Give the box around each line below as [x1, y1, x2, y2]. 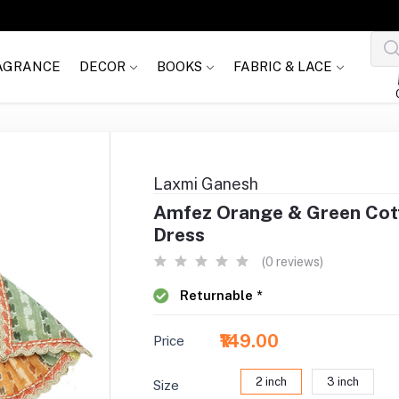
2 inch [256, 374, 288, 388]
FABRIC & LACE [232, 59, 336, 75]
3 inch [327, 374, 360, 388]
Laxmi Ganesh [152, 174, 258, 193]
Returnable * [179, 287, 263, 303]
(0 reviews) [261, 254, 323, 269]
